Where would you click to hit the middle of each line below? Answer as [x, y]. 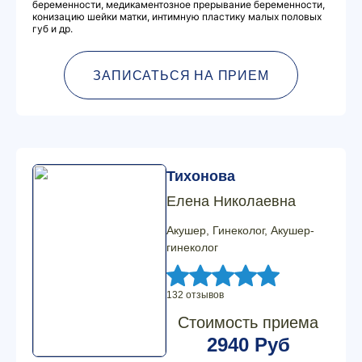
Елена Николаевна [231, 201]
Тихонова [201, 176]
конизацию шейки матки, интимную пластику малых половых [177, 17]
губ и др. [53, 29]
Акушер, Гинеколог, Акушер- [240, 230]
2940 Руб [248, 345]
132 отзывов [195, 295]
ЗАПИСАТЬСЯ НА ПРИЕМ [181, 75]
